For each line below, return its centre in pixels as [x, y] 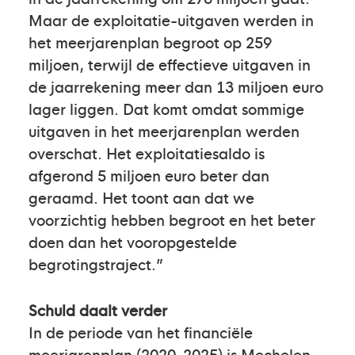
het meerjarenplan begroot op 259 [150, 42]
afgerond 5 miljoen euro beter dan [149, 175]
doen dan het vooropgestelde [133, 241]
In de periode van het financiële [141, 332]
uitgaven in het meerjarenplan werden [164, 130]
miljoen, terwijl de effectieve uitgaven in [170, 64]
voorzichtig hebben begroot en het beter [172, 219]
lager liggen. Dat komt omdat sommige [166, 108]
